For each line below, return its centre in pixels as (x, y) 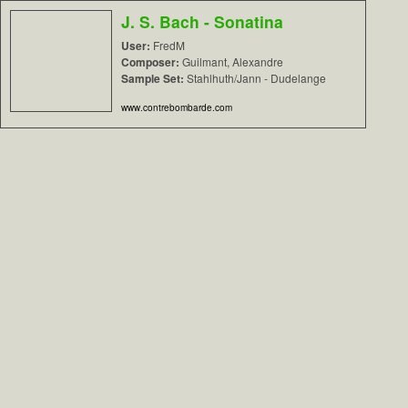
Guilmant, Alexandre (231, 61)
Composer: (150, 62)
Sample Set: (153, 78)
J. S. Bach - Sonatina (202, 21)
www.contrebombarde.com (177, 107)
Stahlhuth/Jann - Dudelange (255, 78)
